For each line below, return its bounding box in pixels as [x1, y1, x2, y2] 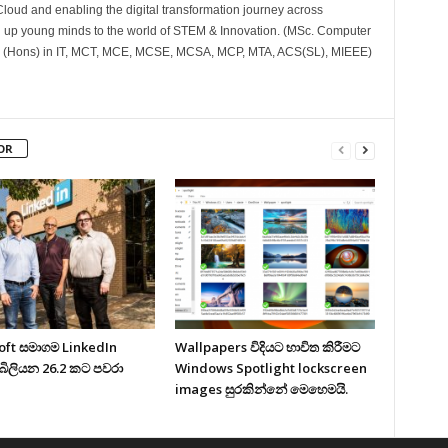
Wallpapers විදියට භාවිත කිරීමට [174, 338, 360, 357]
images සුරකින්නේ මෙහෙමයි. [174, 380, 348, 399]
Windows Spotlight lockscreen [174, 359, 367, 378]
